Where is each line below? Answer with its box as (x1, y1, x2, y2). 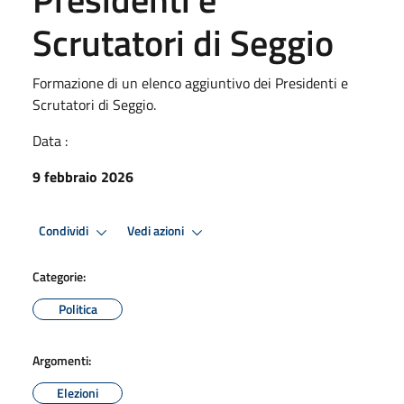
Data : (32, 129, 68, 151)
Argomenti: (32, 350, 91, 370)
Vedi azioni (127, 221, 187, 242)
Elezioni (57, 382, 98, 402)
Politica (58, 298, 97, 318)
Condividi (39, 221, 91, 242)
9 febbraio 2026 (32, 165, 133, 188)
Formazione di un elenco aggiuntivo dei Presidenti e (32, 71, 348, 94)
